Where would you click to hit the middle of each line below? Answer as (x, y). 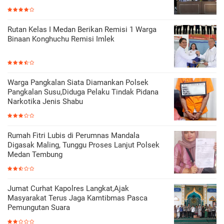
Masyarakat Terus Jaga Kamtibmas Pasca (77, 198)
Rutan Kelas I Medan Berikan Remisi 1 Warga (82, 29)
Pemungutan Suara (39, 207)
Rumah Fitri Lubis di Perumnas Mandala (73, 135)
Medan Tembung (35, 154)
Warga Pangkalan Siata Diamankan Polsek (78, 82)
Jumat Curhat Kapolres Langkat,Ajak (68, 188)
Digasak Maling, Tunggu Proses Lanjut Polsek (83, 145)
